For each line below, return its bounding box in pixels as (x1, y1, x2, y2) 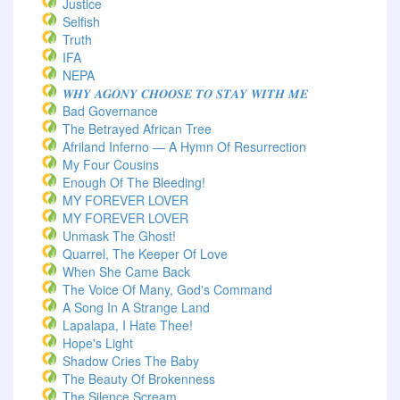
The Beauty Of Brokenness (62, 370, 215, 387)
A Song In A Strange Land (62, 298, 210, 316)
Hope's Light (62, 334, 133, 352)
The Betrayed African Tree (62, 120, 212, 137)
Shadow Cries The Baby (62, 352, 199, 370)
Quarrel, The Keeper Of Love (62, 245, 228, 262)
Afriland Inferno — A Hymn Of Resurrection (62, 137, 306, 155)
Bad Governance (62, 102, 158, 120)
